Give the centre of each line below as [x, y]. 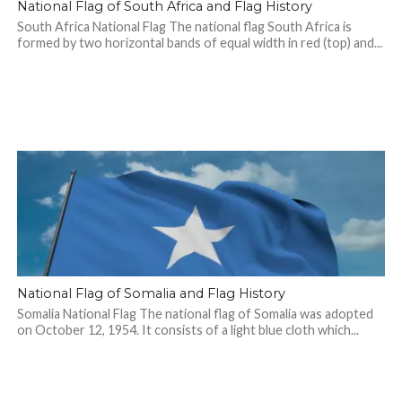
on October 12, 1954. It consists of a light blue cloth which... [188, 330]
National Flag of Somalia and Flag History [151, 293]
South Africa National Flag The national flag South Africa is [184, 26]
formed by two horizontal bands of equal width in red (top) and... [199, 43]
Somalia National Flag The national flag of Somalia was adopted [195, 314]
